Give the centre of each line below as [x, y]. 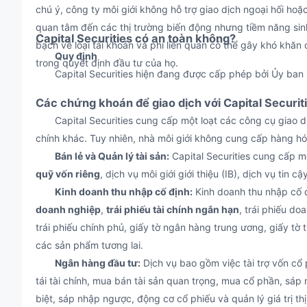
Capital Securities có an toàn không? [136, 38]
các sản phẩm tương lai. [89, 245]
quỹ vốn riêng [68, 174]
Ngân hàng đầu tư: [98, 263]
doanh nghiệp [68, 209]
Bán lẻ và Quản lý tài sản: [112, 156]
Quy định [76, 56]
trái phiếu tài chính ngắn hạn [173, 209]
